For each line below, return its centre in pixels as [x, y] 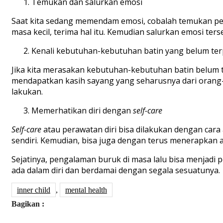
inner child [34, 190]
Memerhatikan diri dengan [82, 110]
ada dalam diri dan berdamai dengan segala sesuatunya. [116, 170]
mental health [86, 190]
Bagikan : [28, 204]
